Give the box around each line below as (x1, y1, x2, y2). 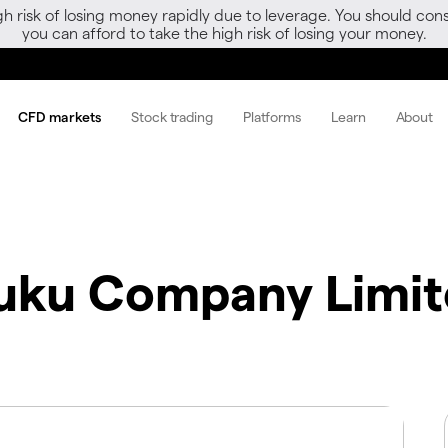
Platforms (242, 107, 301, 125)
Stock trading (131, 107, 213, 125)
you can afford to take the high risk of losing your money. (21, 23, 427, 42)
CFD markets (18, 107, 102, 125)
